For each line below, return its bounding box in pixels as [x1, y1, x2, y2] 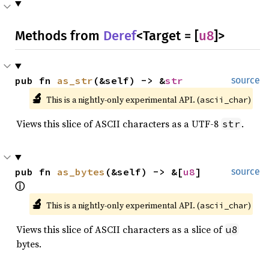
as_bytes [57, 165, 105, 178]
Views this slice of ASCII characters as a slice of [16, 222, 225, 236]
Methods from [15, 27, 103, 44]
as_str [57, 74, 93, 86]
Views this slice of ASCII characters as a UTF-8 [16, 116, 221, 130]
